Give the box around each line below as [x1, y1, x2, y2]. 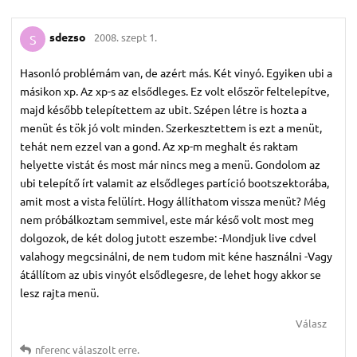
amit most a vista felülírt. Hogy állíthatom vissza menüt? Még [20, 193, 326, 208]
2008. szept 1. [94, 30, 157, 45]
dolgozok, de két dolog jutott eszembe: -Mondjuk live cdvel [20, 229, 316, 245]
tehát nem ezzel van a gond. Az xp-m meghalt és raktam [20, 138, 298, 153]
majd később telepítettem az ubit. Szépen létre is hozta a [20, 101, 307, 116]
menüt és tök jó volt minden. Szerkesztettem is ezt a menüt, [20, 120, 322, 135]
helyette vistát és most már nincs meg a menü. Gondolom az [20, 156, 320, 171]
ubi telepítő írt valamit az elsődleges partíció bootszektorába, [20, 175, 329, 190]
